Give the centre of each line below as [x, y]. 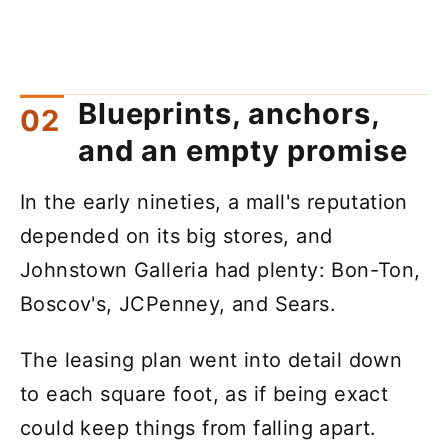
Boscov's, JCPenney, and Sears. [178, 304]
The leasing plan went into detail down [211, 360]
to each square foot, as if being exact [204, 394]
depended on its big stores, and [176, 236]
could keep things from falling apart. [198, 428]
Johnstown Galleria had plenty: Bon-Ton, [220, 270]
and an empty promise [243, 151]
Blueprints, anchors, [229, 114]
